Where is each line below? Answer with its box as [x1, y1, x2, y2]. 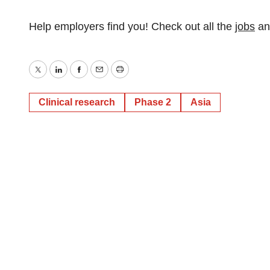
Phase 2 [134, 97, 171, 107]
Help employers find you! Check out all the [29, 20, 235, 33]
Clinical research [39, 97, 115, 107]
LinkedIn [57, 72, 99, 84]
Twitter [37, 72, 69, 84]
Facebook [78, 72, 126, 84]
